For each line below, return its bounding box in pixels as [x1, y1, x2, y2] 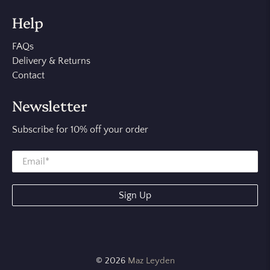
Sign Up [119, 189, 151, 201]
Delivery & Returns [12, 55, 90, 67]
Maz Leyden [127, 255, 175, 266]
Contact [12, 70, 45, 81]
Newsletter [12, 95, 87, 116]
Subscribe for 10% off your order [12, 124, 148, 136]
